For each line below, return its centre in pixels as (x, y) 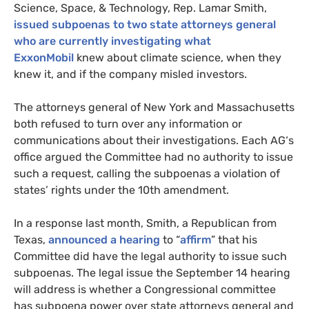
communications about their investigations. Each (142, 141)
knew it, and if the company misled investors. (132, 74)
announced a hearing (104, 240)
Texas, (31, 240)
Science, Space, (56, 8)
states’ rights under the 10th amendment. (121, 190)
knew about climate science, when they (178, 58)
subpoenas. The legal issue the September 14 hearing (152, 273)
